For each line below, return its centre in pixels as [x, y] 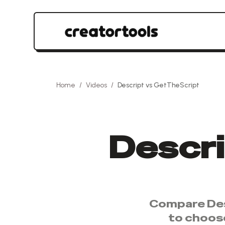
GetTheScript [177, 85]
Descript [131, 85]
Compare [178, 204]
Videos [96, 85]
